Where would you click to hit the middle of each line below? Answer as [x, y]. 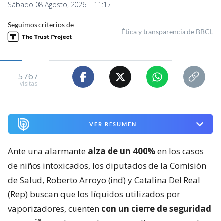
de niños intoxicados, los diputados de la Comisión [107, 166]
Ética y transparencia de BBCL [167, 32]
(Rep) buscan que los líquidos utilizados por [94, 194]
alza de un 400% [122, 151]
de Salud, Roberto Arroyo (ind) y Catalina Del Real [104, 180]
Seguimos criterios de [41, 25]
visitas [28, 83]
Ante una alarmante [48, 151]
